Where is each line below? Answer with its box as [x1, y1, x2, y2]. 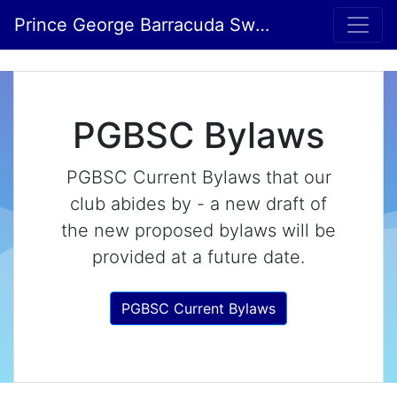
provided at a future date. [92, 246, 305, 268]
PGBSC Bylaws [73, 113, 324, 157]
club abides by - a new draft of [70, 193, 327, 214]
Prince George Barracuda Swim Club [255, 14, 269, 35]
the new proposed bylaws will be [61, 220, 336, 241]
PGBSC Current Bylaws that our [66, 167, 331, 188]
